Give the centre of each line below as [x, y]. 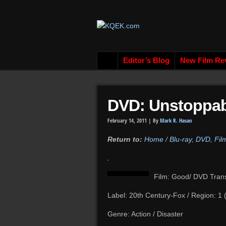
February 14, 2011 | [130, 121]
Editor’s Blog [146, 61]
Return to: [126, 139]
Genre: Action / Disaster [145, 214]
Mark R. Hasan [176, 121]
